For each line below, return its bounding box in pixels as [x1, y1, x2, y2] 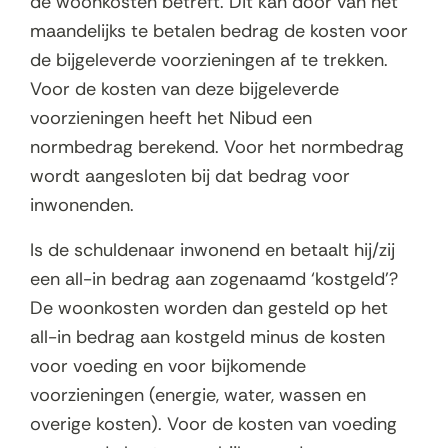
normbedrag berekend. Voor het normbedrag [30, 135, 404, 160]
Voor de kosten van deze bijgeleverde [30, 77, 339, 102]
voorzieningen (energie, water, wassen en [30, 383, 366, 408]
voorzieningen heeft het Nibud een [30, 106, 312, 131]
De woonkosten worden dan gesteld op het [30, 296, 388, 321]
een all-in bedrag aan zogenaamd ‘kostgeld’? [30, 267, 398, 292]
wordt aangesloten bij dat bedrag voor [30, 164, 350, 189]
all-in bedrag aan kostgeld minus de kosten [30, 325, 385, 350]
